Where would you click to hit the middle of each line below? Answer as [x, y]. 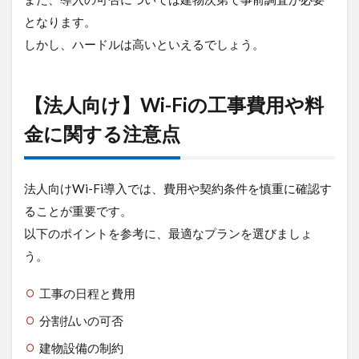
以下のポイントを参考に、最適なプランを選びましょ [168, 233]
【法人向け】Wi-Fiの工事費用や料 [174, 104]
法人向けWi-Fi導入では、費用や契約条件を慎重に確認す [178, 188]
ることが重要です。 [78, 210]
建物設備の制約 [81, 347]
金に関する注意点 [102, 133]
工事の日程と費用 [87, 293]
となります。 [60, 21]
